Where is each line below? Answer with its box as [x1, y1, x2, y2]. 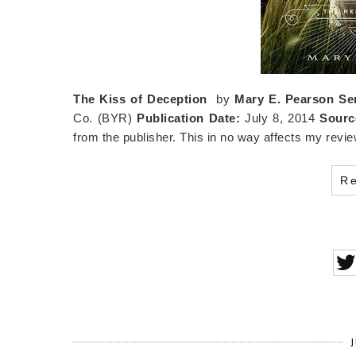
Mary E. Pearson [234, 91, 335, 106]
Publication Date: [132, 110, 246, 125]
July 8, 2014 [245, 110, 315, 125]
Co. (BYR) [73, 110, 133, 125]
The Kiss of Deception [73, 91, 207, 106]
